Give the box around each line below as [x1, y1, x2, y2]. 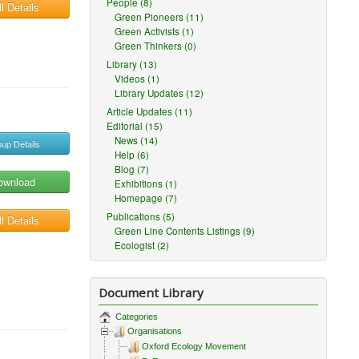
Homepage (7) [115, 192, 178, 204]
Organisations [127, 326, 183, 337]
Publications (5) [107, 210, 175, 223]
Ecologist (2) [115, 239, 170, 252]
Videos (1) [115, 72, 160, 85]
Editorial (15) [107, 119, 163, 132]
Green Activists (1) [115, 25, 195, 38]
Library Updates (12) [115, 87, 204, 99]
